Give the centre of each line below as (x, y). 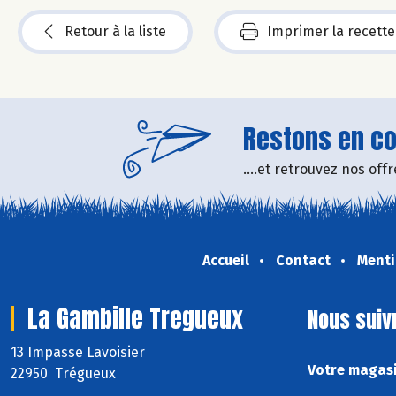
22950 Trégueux (63, 373)
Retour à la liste (115, 31)
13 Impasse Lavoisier (80, 352)
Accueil (225, 260)
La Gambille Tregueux (135, 318)
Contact (303, 260)
